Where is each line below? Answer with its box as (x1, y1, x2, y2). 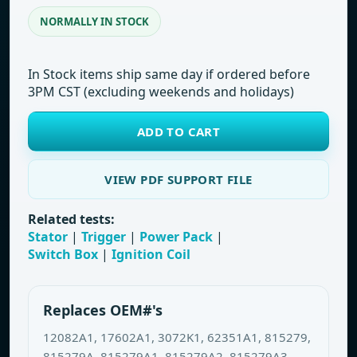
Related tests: (28, 210, 115, 228)
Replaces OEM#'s (43, 300, 163, 320)
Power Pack (139, 228, 213, 245)
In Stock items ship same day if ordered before (28, 65, 310, 83)
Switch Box (28, 245, 98, 263)
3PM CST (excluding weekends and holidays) (28, 83, 294, 100)
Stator (28, 228, 68, 245)
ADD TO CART (136, 124, 221, 139)
